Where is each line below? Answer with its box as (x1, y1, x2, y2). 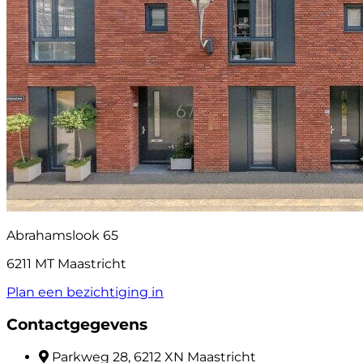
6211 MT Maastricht (6, 256, 126, 272)
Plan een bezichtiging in (6, 284, 164, 301)
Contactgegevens (6, 314, 147, 334)
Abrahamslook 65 (6, 228, 118, 244)
